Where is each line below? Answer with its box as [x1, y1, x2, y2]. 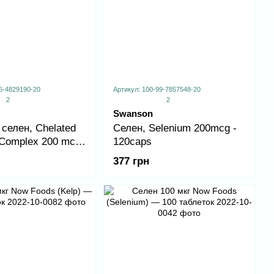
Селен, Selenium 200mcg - [113, 122, 237, 135]
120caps [113, 136, 152, 148]
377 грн [113, 155, 149, 168]
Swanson [113, 108, 153, 119]
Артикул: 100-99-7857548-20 [113, 86, 201, 94]
